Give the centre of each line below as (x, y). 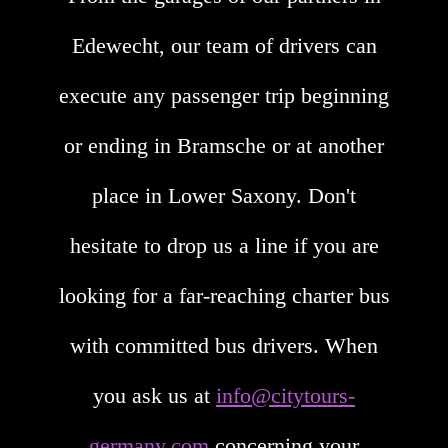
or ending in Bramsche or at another (224, 145)
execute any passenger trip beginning (224, 95)
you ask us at (154, 395)
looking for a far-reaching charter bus (224, 295)
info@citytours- (285, 395)
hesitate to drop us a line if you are (224, 245)
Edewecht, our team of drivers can (224, 45)
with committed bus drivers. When (224, 345)
